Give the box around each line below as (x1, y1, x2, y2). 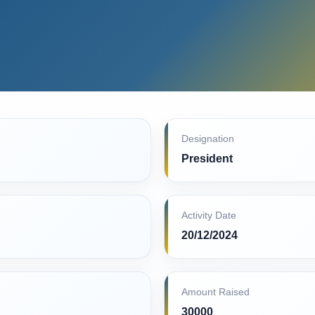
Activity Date (181, 210, 236, 221)
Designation (181, 134, 234, 144)
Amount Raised (181, 287, 250, 297)
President (181, 153, 233, 165)
